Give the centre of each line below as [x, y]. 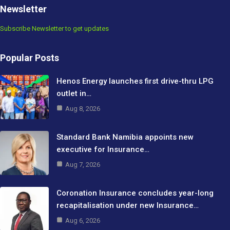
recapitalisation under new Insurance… [128, 206]
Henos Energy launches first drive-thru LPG [135, 81]
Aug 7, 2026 [83, 165]
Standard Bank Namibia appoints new [125, 137]
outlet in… [74, 94]
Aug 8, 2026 [83, 109]
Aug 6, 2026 [83, 221]
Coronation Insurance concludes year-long [135, 193]
